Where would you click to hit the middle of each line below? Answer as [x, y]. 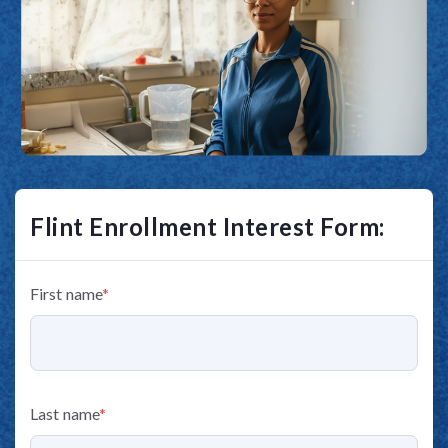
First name [66, 294]
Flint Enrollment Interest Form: [207, 227]
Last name [64, 414]
